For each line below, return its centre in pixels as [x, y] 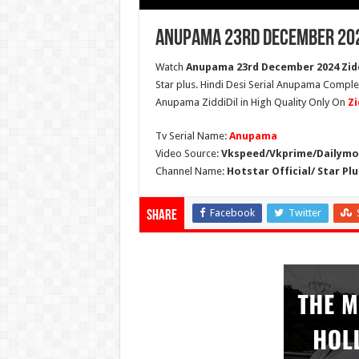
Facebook [232, 213]
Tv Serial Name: [192, 136]
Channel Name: [191, 171]
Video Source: [188, 154]
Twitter [305, 213]
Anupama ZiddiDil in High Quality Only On [251, 103]
